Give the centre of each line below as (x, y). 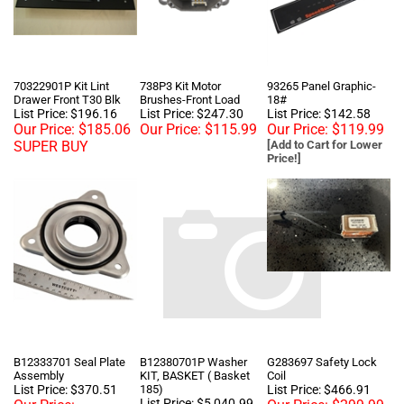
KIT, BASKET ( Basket (195, 348)
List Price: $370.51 (65, 362)
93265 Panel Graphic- (321, 58)
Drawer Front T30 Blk (67, 72)
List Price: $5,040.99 (197, 375)
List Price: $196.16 (65, 86)
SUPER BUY (51, 119)
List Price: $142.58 (319, 86)
